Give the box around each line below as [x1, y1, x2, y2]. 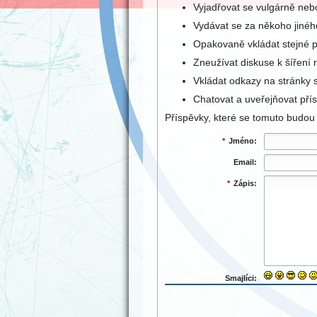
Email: [234, 158, 257, 166]
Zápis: [234, 179, 257, 188]
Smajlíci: [225, 274, 257, 282]
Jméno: [229, 137, 257, 145]
